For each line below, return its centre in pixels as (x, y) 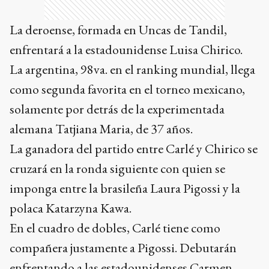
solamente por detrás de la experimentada (117, 109)
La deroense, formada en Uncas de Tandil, (118, 30)
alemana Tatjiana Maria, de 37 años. (101, 129)
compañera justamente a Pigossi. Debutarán (123, 248)
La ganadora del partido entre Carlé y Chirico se (134, 149)
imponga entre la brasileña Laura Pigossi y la (125, 189)
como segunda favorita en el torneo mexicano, (127, 89)
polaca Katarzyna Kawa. (71, 208)
